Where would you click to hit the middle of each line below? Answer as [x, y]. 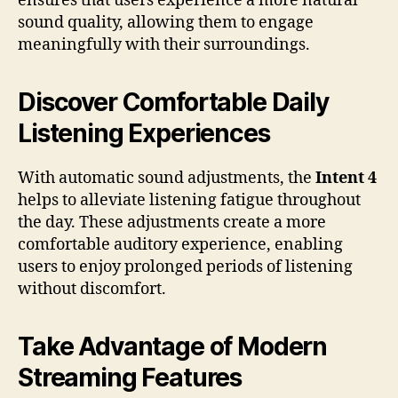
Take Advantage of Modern [173, 346]
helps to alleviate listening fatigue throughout [189, 200]
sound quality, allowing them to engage [166, 22]
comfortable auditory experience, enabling [180, 244]
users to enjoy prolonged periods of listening [185, 267]
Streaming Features [130, 377]
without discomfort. [92, 289]
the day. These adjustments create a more [172, 222]
